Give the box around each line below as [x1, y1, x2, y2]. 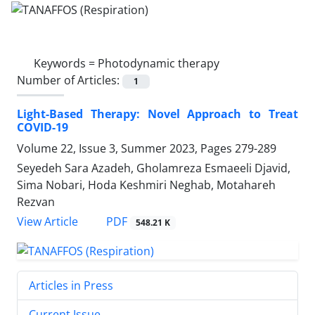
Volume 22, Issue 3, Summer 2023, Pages [17, 140, 235, 156]
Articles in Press [29, 277, 113, 293]
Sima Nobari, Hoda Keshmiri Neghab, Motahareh [17, 176, 276, 193]
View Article [17, 214, 78, 229]
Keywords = [34, 55, 98, 71]
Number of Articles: [17, 72, 122, 88]
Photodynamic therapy [98, 55, 219, 71]
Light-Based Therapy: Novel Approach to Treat [17, 105, 298, 122]
